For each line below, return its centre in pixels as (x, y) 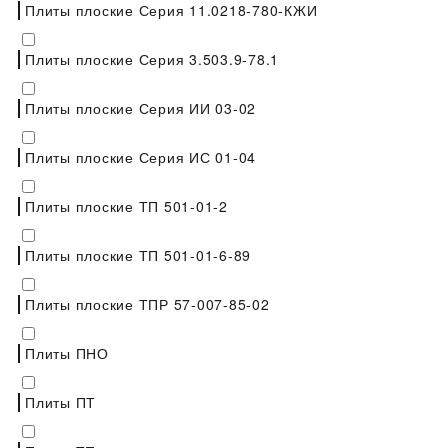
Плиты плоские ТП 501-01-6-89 (138, 254)
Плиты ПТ (60, 401)
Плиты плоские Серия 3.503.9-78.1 (152, 58)
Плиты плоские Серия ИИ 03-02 (140, 107)
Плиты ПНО (67, 352)
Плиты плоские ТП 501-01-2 (126, 205)
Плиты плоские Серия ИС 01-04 (140, 156)
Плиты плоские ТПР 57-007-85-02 (147, 303)
